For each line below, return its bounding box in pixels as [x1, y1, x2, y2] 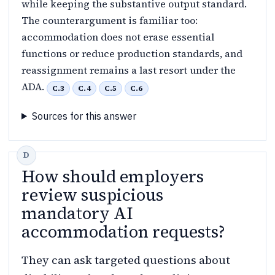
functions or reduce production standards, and [21, 47, 242, 61]
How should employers [21, 165, 204, 188]
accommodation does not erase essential [21, 30, 214, 44]
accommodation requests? [21, 220, 225, 243]
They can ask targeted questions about [21, 252, 230, 268]
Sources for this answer [31, 109, 136, 122]
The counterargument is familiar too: [21, 14, 198, 28]
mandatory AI [21, 201, 133, 225]
